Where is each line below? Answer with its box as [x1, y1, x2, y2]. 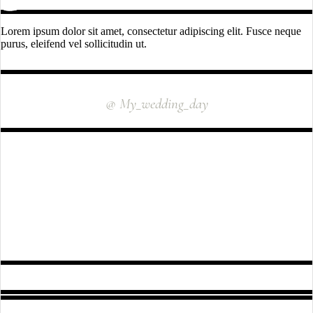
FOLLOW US [105, 264, 208, 282]
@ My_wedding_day [105, 95, 208, 112]
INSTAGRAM [102, 73, 211, 92]
